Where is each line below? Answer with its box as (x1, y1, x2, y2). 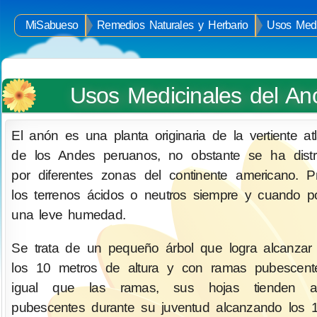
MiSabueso (25, 19, 79, 31)
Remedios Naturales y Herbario (97, 19, 248, 31)
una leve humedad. (11, 207, 125, 222)
